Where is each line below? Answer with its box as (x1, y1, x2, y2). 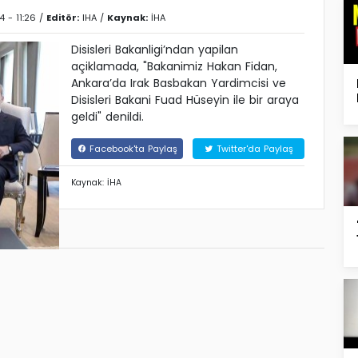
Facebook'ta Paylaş (86, 142, 177, 156)
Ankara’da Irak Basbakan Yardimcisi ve (71, 75, 286, 92)
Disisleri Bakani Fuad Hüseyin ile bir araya (71, 92, 299, 109)
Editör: (46, 11, 79, 25)
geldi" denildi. (71, 109, 144, 125)
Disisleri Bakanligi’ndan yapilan (71, 42, 238, 58)
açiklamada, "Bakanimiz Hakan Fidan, (71, 58, 277, 75)
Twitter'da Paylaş (213, 142, 293, 156)
